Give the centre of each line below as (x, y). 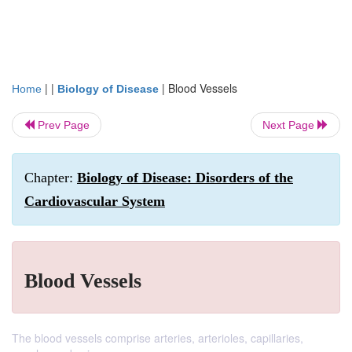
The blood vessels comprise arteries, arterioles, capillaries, (158, 338)
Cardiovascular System (95, 201)
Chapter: (51, 178)
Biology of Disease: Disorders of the (185, 178)
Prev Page (62, 125)
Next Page (290, 125)
